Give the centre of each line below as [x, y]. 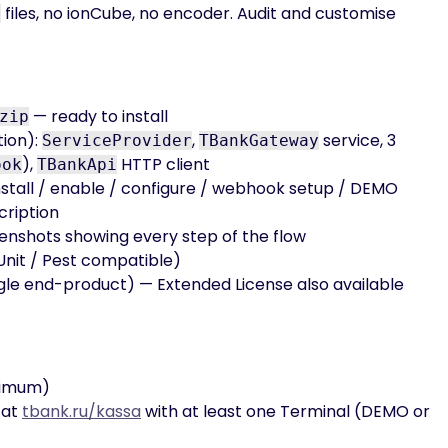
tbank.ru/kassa [81, 411]
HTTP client [163, 164]
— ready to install [98, 116]
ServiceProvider [117, 140]
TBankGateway [259, 140]
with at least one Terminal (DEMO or [285, 411]
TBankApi [77, 164]
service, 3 [357, 140]
